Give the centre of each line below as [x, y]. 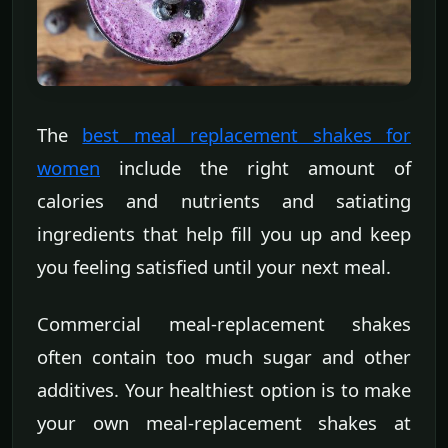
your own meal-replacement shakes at [224, 423]
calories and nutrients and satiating [224, 201]
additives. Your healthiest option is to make [224, 390]
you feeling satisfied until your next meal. [214, 267]
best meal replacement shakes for [247, 135]
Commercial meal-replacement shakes [224, 324]
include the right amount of [255, 168]
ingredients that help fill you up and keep [224, 234]
